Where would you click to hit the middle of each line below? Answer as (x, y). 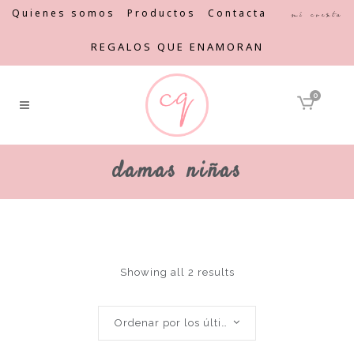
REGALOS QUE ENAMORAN (177, 47)
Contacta (237, 13)
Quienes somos (64, 13)
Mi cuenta (316, 14)
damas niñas (177, 171)
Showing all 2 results (177, 272)
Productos (162, 13)
